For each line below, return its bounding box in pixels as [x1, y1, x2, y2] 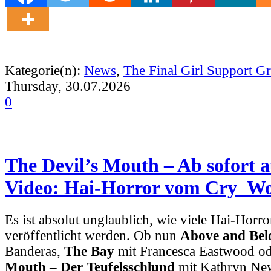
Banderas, [5, 243, 64, 259]
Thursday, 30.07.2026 [5, 78, 131, 94]
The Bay [64, 243, 114, 259]
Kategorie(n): [5, 62, 84, 78]
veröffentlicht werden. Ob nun [5, 227, 180, 243]
